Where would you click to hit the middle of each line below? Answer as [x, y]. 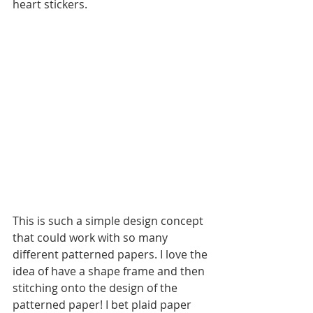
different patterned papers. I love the [111, 255]
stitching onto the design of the [96, 288]
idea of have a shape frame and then [110, 271]
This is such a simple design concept [109, 221]
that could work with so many [92, 238]
